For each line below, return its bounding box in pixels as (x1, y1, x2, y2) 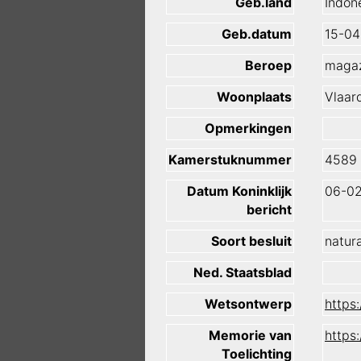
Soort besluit (211, 233, 292, 250)
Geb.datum (222, 26, 292, 43)
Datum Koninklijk (187, 183, 292, 200)
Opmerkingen (205, 120, 292, 137)
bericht (247, 201, 292, 218)
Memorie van (209, 327, 292, 344)
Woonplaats (217, 89, 292, 106)
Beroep (245, 57, 292, 74)
